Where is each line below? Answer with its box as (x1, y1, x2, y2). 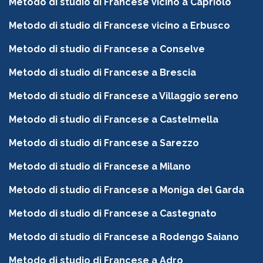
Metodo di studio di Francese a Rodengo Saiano (9, 231, 239, 243)
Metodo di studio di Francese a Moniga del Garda (9, 184, 244, 196)
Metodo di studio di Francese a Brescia (9, 67, 196, 79)
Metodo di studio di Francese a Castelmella (9, 114, 218, 126)
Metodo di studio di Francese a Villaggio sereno (9, 90, 238, 102)
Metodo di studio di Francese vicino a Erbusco (9, 20, 230, 32)
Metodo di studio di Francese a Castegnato (9, 208, 217, 220)
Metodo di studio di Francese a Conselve (9, 43, 205, 55)
